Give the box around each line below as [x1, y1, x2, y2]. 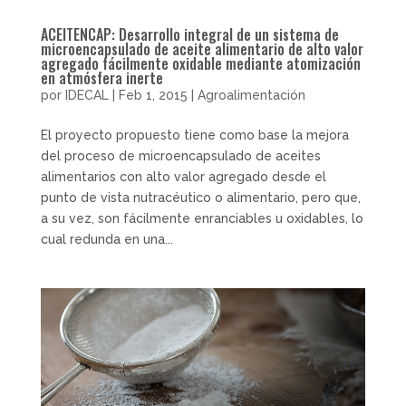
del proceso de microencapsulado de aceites [40, 148, 321, 163]
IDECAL [64, 87, 109, 102]
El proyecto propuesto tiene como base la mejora [40, 127, 349, 142]
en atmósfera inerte [40, 66, 163, 89]
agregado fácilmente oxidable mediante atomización [40, 52, 361, 74]
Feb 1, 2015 [118, 87, 188, 102]
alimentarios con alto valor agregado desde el [40, 169, 326, 184]
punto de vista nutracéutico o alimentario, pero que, [40, 189, 361, 205]
